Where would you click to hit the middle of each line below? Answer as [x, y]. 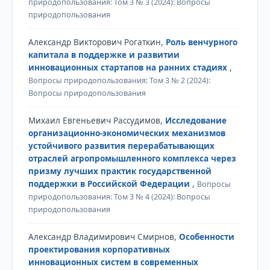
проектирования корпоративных [99, 249]
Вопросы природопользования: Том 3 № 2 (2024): [119, 80]
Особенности [206, 237]
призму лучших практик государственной [120, 171]
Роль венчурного [201, 42]
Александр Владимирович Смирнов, [103, 237]
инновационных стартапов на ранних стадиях [129, 67]
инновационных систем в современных [113, 262]
